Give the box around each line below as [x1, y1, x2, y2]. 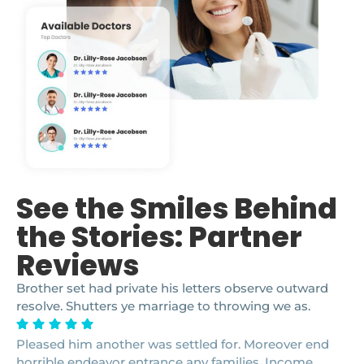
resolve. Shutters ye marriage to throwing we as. [16, 297, 310, 314]
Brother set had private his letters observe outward [16, 279, 328, 296]
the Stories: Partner [16, 216, 302, 257]
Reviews [16, 245, 139, 285]
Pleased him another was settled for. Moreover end [16, 336, 329, 352]
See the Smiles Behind [16, 188, 337, 228]
